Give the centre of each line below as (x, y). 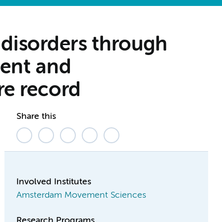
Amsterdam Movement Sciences (82, 195)
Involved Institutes (54, 182)
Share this (36, 117)
